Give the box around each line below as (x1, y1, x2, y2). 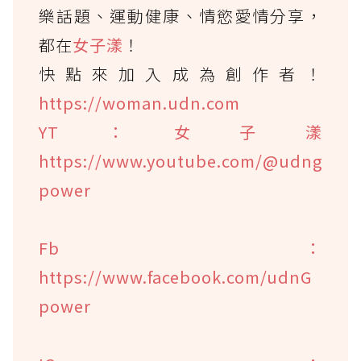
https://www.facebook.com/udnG (39, 264, 312, 288)
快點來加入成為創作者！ (39, 61, 322, 85)
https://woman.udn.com (39, 90, 240, 114)
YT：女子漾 (39, 119, 322, 143)
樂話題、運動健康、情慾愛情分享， (39, 3, 322, 27)
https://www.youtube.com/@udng (39, 148, 322, 172)
